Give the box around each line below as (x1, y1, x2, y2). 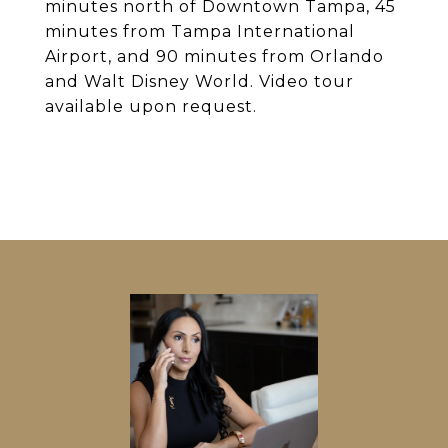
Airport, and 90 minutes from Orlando (45, 47, 384, 66)
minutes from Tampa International (45, 22, 355, 41)
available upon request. (45, 97, 257, 116)
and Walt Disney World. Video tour (45, 72, 354, 91)
